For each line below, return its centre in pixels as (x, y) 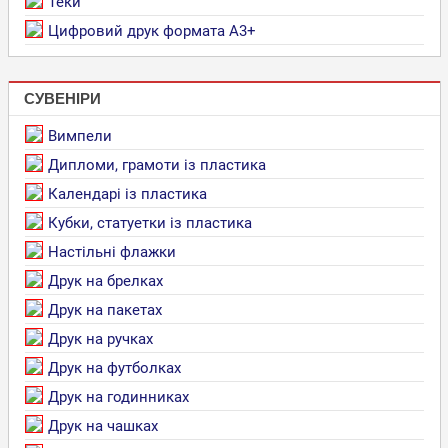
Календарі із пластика (127, 193)
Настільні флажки (111, 251)
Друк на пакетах (104, 309)
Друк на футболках (114, 367)
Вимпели (79, 135)
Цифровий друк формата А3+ (151, 30)
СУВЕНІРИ (62, 99)
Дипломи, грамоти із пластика (156, 164)
